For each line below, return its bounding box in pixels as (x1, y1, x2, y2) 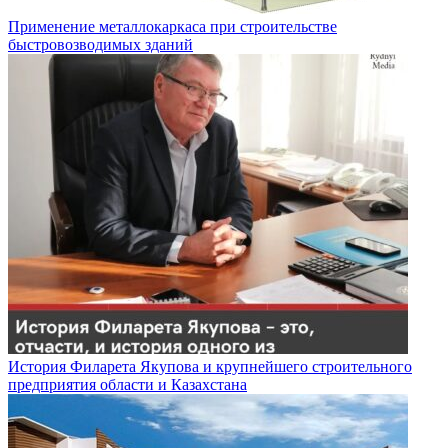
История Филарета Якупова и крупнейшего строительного (8, 358, 412, 376)
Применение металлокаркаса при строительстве (8, 18, 337, 36)
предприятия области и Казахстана (8, 376, 247, 394)
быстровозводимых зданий (8, 36, 193, 54)
